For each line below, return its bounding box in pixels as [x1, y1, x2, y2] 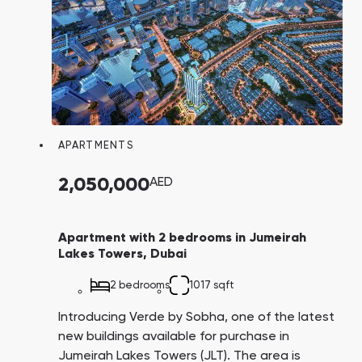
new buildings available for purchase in [58, 330, 289, 344]
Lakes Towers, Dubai [58, 248, 187, 262]
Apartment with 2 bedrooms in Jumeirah [58, 232, 306, 246]
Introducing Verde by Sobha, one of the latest [58, 311, 335, 325]
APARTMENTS [58, 141, 133, 152]
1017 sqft [189, 280, 234, 292]
